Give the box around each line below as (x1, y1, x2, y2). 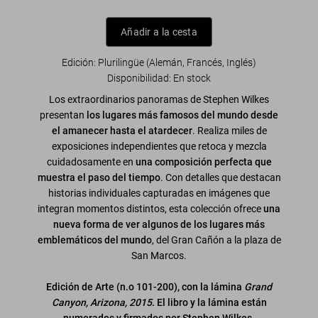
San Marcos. (131, 249, 187, 261)
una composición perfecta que (135, 155, 272, 168)
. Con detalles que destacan (160, 171, 281, 183)
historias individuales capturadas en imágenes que (48, 187, 270, 199)
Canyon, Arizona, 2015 (51, 296, 152, 308)
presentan (40, 109, 87, 121)
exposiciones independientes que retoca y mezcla (51, 140, 267, 152)
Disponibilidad (107, 72, 169, 84)
